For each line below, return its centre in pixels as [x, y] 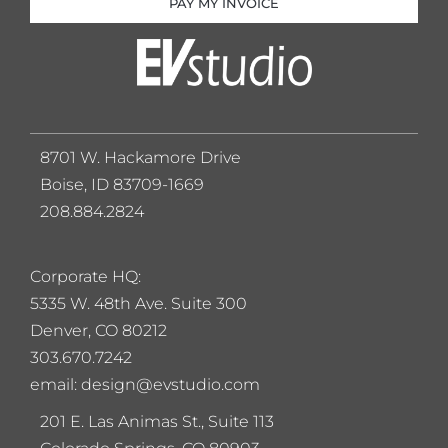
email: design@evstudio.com [145, 384]
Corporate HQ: [85, 276]
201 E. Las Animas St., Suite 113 [157, 421]
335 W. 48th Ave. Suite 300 [145, 303]
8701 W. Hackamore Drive [140, 157]
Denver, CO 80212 [98, 330]
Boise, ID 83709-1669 [122, 184]
